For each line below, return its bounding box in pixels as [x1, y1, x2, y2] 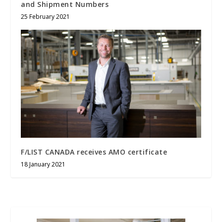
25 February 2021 [21, 12, 70, 21]
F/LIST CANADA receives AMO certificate [21, 147, 167, 157]
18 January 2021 [21, 160, 66, 169]
